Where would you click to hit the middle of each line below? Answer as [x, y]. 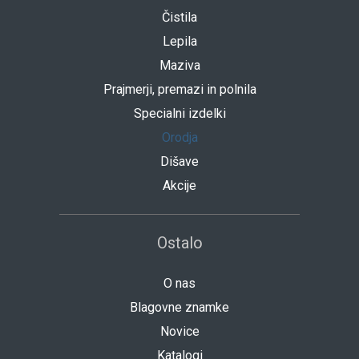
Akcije [179, 186]
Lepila [179, 42]
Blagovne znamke [179, 308]
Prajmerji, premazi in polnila [179, 90]
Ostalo [179, 243]
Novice [179, 332]
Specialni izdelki [179, 114]
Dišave [179, 162]
